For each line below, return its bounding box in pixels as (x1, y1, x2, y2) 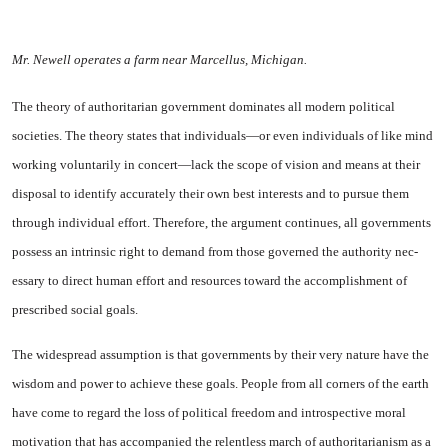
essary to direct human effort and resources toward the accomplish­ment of (12, 273, 407, 288)
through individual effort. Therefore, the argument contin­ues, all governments (12, 215, 431, 230)
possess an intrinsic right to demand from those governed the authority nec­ (12, 244, 418, 259)
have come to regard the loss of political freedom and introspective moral (12, 405, 406, 420)
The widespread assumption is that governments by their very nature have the (12, 347, 429, 362)
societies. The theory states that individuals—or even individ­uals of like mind (12, 128, 433, 143)
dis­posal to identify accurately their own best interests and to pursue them (12, 186, 409, 201)
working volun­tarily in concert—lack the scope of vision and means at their (12, 157, 420, 172)
